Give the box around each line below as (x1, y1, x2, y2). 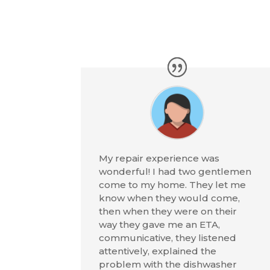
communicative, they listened (99, 231, 237, 243)
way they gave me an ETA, (99, 218, 221, 230)
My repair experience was (99, 152, 220, 164)
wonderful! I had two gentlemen (99, 165, 252, 177)
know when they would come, (99, 192, 240, 204)
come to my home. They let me (99, 178, 246, 190)
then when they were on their (99, 205, 237, 217)
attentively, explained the (99, 245, 217, 257)
